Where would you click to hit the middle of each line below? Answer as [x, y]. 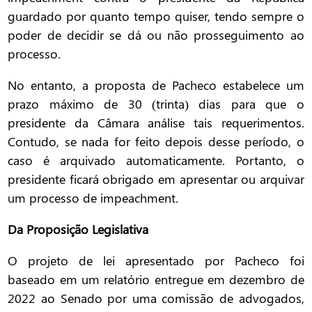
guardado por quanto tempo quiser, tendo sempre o [156, 16]
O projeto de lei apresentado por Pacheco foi [156, 261]
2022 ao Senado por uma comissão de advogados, [156, 298]
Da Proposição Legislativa [78, 229]
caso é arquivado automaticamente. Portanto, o [156, 161]
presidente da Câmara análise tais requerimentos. [156, 123]
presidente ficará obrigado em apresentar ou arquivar [156, 179]
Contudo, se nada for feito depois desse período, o [156, 142]
